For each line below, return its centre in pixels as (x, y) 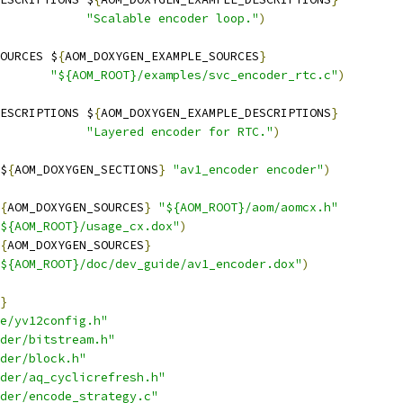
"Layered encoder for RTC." (180, 132)
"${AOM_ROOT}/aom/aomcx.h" (248, 207)
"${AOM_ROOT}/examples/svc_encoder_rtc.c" (194, 75)
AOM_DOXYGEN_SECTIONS (86, 170)
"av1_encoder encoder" (248, 170)
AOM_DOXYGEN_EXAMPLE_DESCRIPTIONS (216, 113)
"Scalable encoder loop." (173, 18)
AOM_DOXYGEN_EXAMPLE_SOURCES (162, 56)
